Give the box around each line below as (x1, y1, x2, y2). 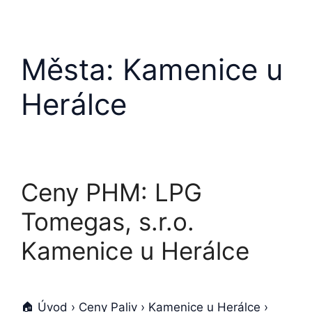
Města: (21, 52, 123, 87)
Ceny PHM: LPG (21, 178, 202, 207)
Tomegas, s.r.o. (21, 207, 194, 236)
